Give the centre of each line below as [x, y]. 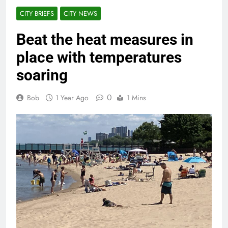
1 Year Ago [72, 98]
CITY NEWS [80, 14]
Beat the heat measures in [105, 40]
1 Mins [136, 98]
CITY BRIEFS [37, 14]
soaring [42, 75]
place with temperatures [99, 58]
